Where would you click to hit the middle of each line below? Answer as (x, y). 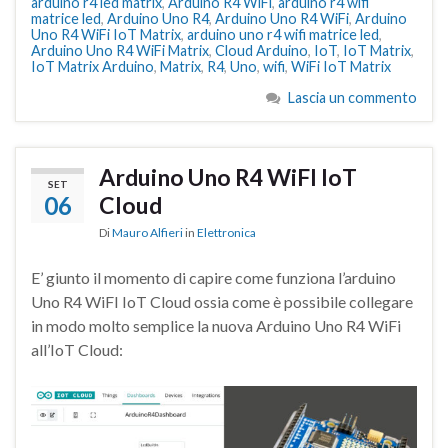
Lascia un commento (352, 98)
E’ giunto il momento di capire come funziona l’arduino (213, 278)
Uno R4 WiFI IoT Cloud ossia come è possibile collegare (222, 302)
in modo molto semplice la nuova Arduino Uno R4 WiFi (216, 326)
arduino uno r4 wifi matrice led (283, 35)
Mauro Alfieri (147, 233)
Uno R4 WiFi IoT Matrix (106, 35)
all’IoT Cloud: (77, 350)
